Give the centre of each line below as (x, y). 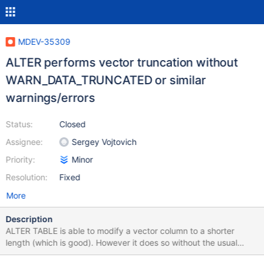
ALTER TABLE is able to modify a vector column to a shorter (120, 231)
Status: (19, 124)
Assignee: (24, 142)
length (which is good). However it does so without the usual (121, 242)
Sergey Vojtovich (104, 142)
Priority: (20, 159)
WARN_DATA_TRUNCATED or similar (106, 80)
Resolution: (27, 177)
